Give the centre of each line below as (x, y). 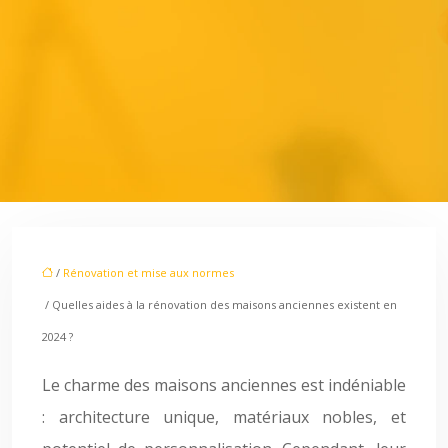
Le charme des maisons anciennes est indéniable (224, 385)
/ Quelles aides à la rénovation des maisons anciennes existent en (219, 304)
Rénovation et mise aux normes (148, 272)
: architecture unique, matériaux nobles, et (224, 417)
